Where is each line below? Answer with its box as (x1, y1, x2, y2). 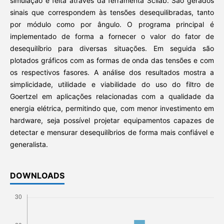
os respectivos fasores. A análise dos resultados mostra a (9, 68, 214, 77)
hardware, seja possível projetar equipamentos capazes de (9, 116, 214, 125)
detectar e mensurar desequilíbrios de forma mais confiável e (9, 128, 214, 137)
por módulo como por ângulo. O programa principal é (9, 20, 214, 29)
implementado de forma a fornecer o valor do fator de (9, 32, 214, 41)
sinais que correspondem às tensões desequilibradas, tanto (9, 8, 214, 17)
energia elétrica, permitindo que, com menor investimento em (9, 104, 214, 113)
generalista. (9, 140, 48, 149)
